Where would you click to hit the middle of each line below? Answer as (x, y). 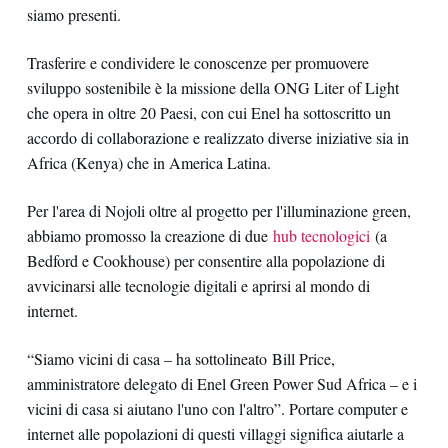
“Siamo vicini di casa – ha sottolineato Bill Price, (180, 359)
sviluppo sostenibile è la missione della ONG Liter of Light (212, 87)
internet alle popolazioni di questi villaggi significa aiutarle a (215, 434)
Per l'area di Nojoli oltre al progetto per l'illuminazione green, (218, 210)
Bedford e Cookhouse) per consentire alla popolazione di (205, 260)
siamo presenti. (73, 14)
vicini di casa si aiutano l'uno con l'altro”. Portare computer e (217, 409)
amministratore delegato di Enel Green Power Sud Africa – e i (221, 384)
